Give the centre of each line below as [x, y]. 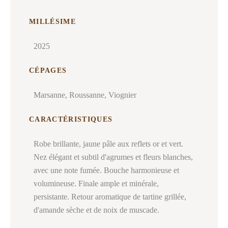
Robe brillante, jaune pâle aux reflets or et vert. [108, 144]
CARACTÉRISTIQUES [71, 120]
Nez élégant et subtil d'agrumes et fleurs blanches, [113, 157]
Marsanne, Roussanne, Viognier [85, 95]
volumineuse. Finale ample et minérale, [96, 184]
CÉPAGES [48, 71]
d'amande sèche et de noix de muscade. [96, 210]
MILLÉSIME [52, 21]
